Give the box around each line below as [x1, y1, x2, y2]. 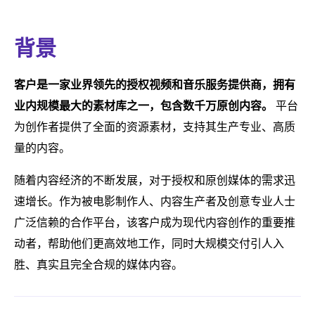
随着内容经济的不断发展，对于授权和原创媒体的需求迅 [14, 172, 295, 188]
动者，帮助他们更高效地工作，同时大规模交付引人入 [14, 236, 284, 251]
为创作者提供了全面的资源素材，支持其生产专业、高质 [14, 119, 295, 134]
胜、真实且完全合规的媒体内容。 [14, 257, 183, 272]
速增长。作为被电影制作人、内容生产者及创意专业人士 [14, 193, 295, 209]
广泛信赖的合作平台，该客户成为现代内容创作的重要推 [14, 214, 295, 230]
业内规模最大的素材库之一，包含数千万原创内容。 [14, 98, 273, 113]
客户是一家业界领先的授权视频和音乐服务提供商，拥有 [14, 77, 295, 92]
